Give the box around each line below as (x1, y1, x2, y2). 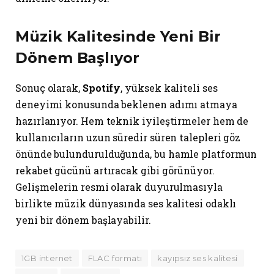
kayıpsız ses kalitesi (157, 253, 238, 264)
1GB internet (21, 253, 73, 264)
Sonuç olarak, (15, 81, 83, 95)
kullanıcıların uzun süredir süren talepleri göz (15, 131, 241, 144)
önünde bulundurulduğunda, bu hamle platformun (15, 147, 257, 161)
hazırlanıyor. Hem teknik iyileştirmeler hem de (15, 114, 249, 128)
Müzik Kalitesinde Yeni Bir (15, 28, 221, 46)
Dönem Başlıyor (15, 49, 139, 67)
